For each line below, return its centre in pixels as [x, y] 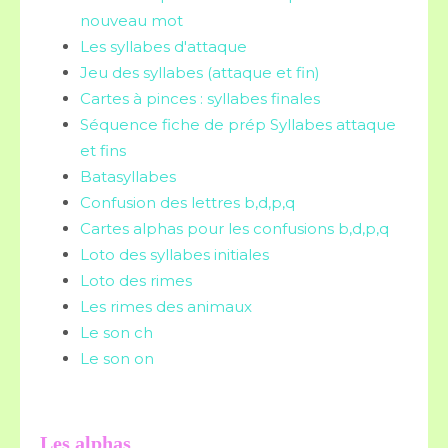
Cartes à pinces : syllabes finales [200, 98]
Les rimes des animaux [166, 306]
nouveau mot [131, 20]
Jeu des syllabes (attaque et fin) [200, 72]
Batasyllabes [128, 176]
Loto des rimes [136, 280]
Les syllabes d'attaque [163, 46]
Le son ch [116, 332]
